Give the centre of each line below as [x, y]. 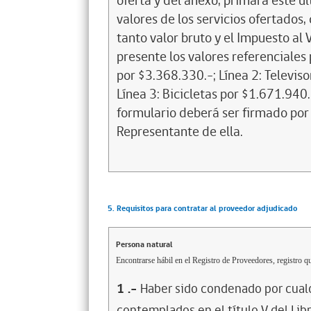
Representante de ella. [180, 132]
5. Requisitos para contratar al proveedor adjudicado [202, 209]
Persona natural [144, 245]
